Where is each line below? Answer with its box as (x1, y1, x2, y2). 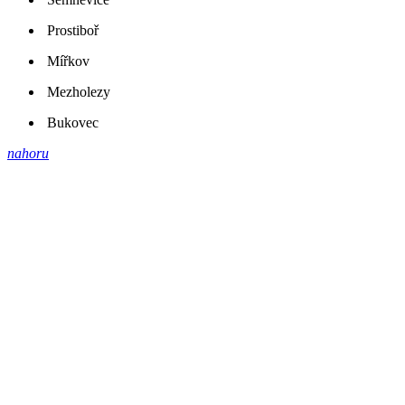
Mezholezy (47, 84, 110, 100)
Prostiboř (47, 23, 99, 39)
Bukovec (47, 115, 99, 131)
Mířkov (47, 53, 89, 70)
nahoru (7, 146, 49, 162)
